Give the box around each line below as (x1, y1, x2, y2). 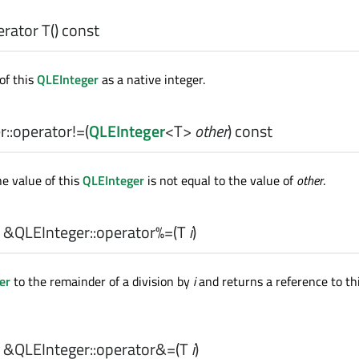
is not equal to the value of (144, 171, 296, 191)
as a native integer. (99, 70, 205, 90)
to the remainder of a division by (10, 272, 193, 292)
